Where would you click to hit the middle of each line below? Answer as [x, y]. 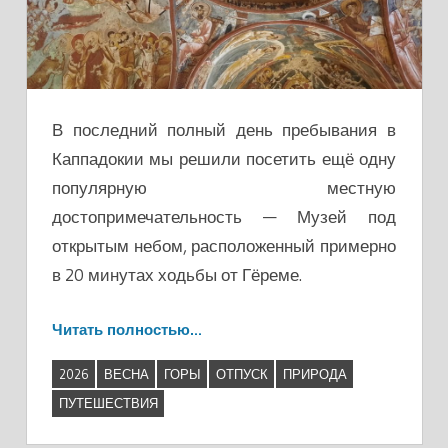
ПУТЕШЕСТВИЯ [108, 403]
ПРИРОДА [314, 374]
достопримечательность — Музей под [224, 216]
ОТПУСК [241, 374]
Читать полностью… [127, 330]
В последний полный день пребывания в [224, 129]
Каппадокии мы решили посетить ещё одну [224, 158]
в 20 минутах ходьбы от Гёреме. [177, 274]
